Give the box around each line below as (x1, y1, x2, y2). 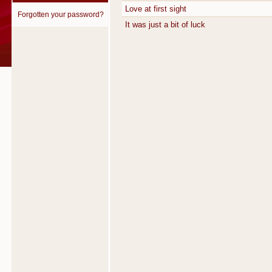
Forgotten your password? (17, 10, 104, 19)
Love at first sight (125, 4, 186, 14)
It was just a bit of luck (125, 20, 205, 30)
